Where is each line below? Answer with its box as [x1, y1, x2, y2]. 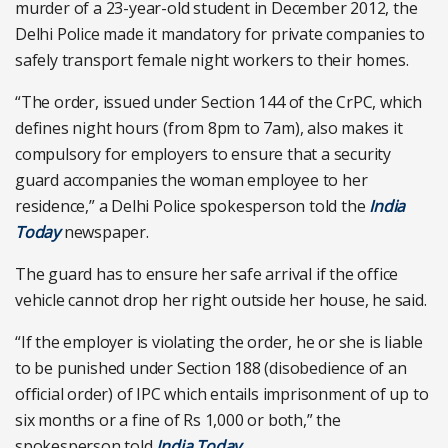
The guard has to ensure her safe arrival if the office [15, 263, 399, 285]
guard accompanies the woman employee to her [15, 169, 368, 191]
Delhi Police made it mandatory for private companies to [15, 23, 425, 45]
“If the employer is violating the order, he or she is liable [15, 331, 423, 353]
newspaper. [60, 221, 149, 243]
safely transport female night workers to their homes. [15, 49, 409, 71]
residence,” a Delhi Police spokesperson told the [15, 195, 370, 217]
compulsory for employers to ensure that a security [15, 143, 391, 165]
